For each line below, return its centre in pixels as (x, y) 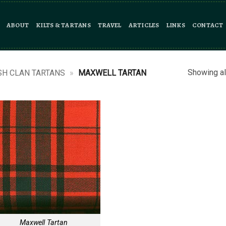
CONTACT (208, 25)
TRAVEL (109, 25)
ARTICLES (144, 25)
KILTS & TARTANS (63, 25)
